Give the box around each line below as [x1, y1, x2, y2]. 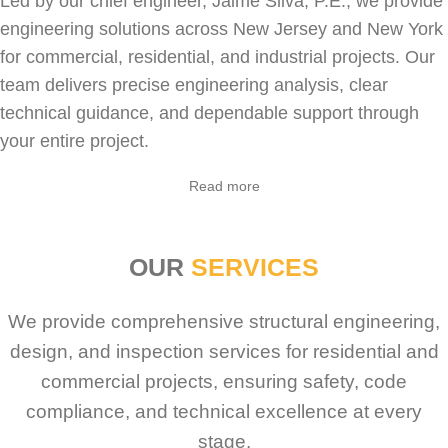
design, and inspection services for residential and [9, 341, 439, 363]
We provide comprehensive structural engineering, [8, 311, 440, 333]
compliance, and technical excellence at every [26, 401, 422, 423]
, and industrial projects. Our [210, 47, 435, 68]
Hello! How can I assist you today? [29, 234, 246, 250]
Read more [188, 178, 260, 195]
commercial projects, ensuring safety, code [41, 371, 407, 393]
